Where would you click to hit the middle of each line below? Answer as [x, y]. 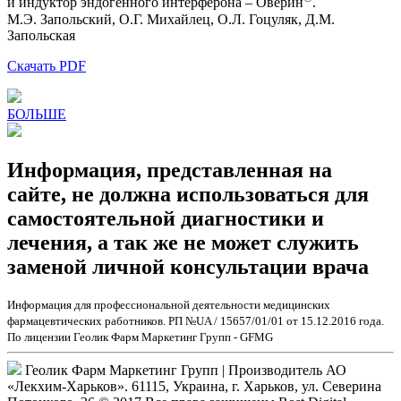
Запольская [41, 35]
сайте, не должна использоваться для [188, 194]
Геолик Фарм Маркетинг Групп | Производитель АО [186, 371]
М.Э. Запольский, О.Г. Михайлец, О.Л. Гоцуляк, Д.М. [171, 19]
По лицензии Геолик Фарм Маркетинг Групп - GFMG [140, 337]
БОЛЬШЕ [37, 114]
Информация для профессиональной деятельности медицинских [169, 305]
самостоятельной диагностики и [166, 218]
